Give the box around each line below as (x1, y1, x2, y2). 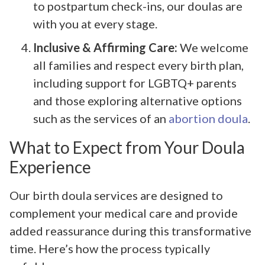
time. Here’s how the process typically (9, 241, 210, 256)
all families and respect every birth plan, (33, 57, 244, 72)
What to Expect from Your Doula (9, 137, 245, 157)
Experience (9, 156, 91, 177)
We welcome (177, 40, 248, 54)
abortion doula (169, 111, 248, 125)
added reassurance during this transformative (9, 223, 251, 238)
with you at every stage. (33, 16, 157, 31)
